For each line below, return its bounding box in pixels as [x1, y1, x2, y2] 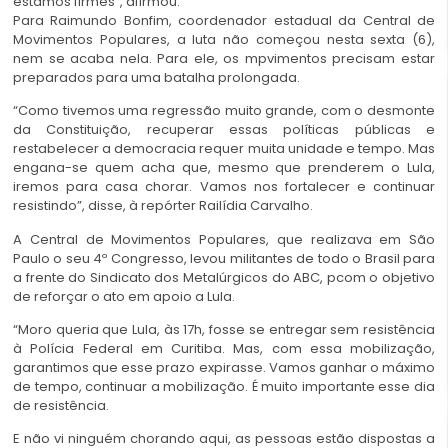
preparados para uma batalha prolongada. [13, 67, 300, 87]
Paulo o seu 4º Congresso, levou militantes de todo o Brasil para [13, 248, 435, 268]
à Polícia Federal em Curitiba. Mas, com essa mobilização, [13, 339, 435, 358]
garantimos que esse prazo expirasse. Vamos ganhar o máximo [13, 358, 435, 377]
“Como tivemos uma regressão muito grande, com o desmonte [13, 101, 435, 121]
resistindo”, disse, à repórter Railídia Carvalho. [13, 196, 313, 216]
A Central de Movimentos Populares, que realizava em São [13, 229, 435, 249]
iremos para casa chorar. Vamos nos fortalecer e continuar [13, 177, 435, 197]
